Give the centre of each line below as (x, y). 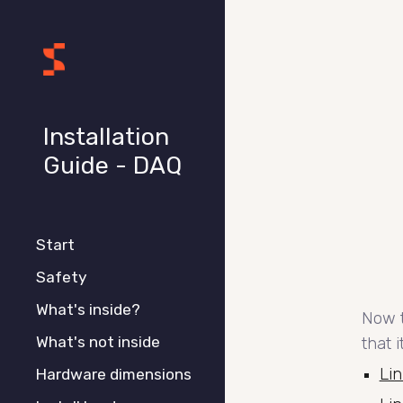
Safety (62, 277)
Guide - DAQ (112, 166)
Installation (106, 137)
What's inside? (88, 309)
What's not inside (98, 342)
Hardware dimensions (114, 374)
